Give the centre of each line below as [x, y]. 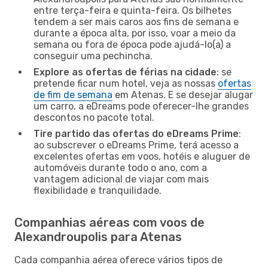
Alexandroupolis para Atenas [98, 237]
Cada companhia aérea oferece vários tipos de [118, 260]
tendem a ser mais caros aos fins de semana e [136, 22]
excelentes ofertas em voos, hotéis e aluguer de [142, 156]
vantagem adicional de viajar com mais [121, 179]
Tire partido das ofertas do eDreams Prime [136, 133]
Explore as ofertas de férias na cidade [125, 72]
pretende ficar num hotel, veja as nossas [126, 83]
